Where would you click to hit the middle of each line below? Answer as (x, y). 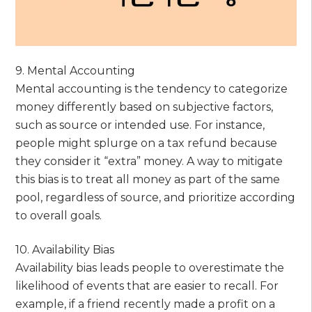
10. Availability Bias (65, 249)
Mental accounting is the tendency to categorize (152, 88)
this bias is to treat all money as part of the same (148, 179)
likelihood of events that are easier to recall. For (147, 286)
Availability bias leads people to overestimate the (150, 267)
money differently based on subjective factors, (145, 107)
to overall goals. (59, 215)
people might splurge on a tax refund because (147, 143)
